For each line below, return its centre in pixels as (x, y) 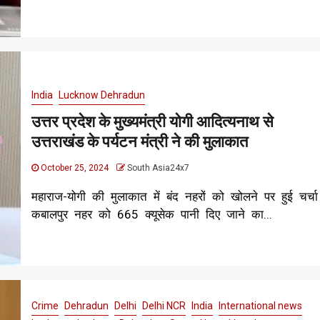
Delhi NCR (164, 305)
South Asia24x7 (158, 167)
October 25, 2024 (74, 167)
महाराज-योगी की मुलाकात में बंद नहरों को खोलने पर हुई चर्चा (174, 196)
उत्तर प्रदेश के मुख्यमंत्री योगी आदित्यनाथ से (152, 121)
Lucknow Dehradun (101, 95)
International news (260, 305)
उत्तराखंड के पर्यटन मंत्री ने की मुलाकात (139, 141)
